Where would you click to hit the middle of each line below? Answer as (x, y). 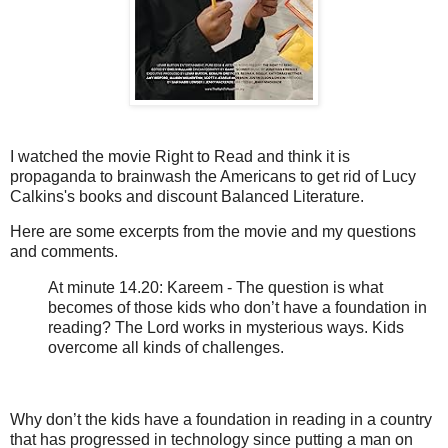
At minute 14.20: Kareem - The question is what (216, 288)
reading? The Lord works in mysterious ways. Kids (226, 328)
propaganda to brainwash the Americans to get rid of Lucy (213, 176)
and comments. (64, 252)
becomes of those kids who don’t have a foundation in (238, 308)
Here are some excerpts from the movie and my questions (213, 232)
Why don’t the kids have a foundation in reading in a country (221, 419)
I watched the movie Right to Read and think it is (180, 156)
